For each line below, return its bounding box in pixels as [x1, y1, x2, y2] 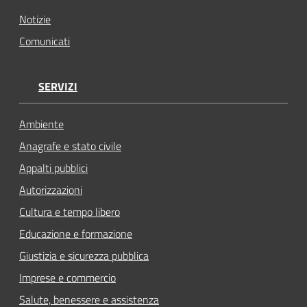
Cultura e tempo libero [19, 204, 120, 221]
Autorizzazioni [19, 182, 82, 199]
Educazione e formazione [19, 225, 132, 243]
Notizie [19, 11, 51, 27]
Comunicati [19, 33, 70, 49]
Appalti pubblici [19, 160, 88, 177]
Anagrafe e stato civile [19, 138, 121, 155]
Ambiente [19, 116, 64, 133]
